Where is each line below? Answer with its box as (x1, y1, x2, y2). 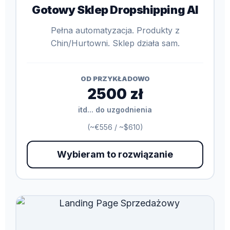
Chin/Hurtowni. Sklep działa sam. (50, 37, 180, 48)
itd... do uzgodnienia (78, 105, 152, 114)
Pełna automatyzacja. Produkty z (50, 25, 180, 35)
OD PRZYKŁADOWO (80, 74, 150, 83)
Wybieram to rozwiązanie (57, 148, 173, 160)
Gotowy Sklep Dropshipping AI (32, 3, 198, 16)
